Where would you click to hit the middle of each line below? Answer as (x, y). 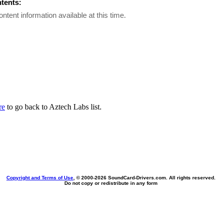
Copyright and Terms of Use (40, 178)
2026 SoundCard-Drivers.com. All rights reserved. (155, 178)
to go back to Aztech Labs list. (53, 107)
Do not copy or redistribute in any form (111, 183)
